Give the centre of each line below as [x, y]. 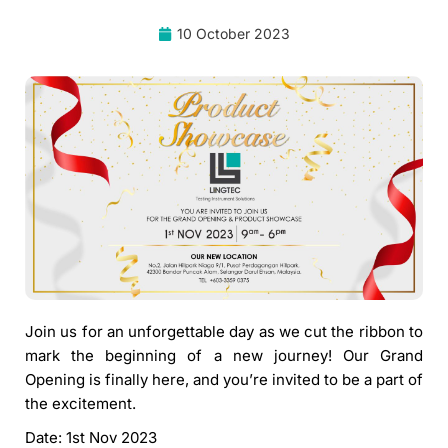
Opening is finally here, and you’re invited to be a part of [224, 379]
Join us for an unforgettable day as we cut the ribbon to [224, 331]
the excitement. [80, 403]
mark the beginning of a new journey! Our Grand [224, 355]
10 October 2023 [233, 33]
